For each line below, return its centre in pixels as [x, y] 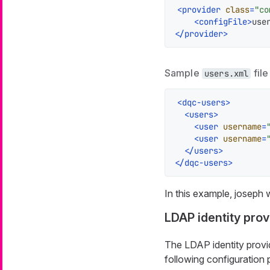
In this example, [199, 193]
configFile [223, 21]
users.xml [226, 73]
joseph [249, 193]
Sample [183, 73]
